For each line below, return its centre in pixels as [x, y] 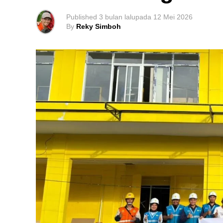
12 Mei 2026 [173, 17]
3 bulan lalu [117, 17]
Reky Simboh [99, 26]
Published [82, 17]
